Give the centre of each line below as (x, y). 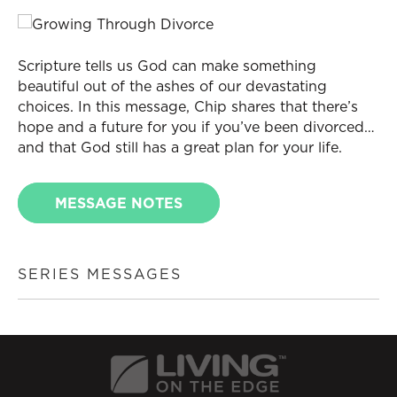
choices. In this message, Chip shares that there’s (188, 107)
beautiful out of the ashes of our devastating (172, 86)
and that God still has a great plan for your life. (180, 148)
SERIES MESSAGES (100, 274)
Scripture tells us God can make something (167, 66)
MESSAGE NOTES (119, 203)
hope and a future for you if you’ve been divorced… (196, 127)
